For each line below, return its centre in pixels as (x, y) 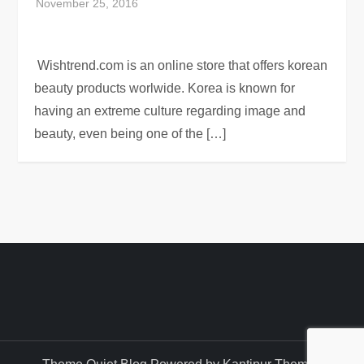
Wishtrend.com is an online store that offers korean (181, 66)
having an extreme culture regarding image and (170, 111)
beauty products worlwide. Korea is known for (165, 89)
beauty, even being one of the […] (130, 134)
